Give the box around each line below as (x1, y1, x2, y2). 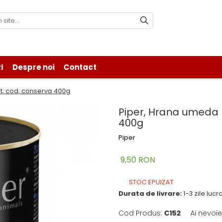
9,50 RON (120, 154, 155, 166)
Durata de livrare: (118, 189, 182, 199)
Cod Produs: (118, 208, 162, 219)
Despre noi (12, 62, 55, 73)
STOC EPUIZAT (127, 177, 173, 187)
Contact (63, 62, 97, 73)
